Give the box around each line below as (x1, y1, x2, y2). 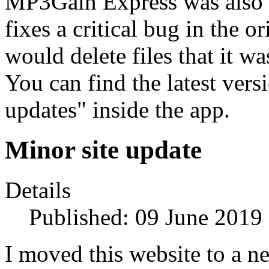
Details (5, 177, 71, 203)
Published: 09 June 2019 (29, 204, 262, 230)
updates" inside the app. (5, 97, 230, 123)
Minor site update (5, 136, 202, 165)
